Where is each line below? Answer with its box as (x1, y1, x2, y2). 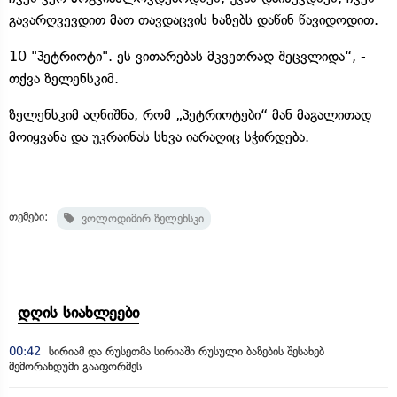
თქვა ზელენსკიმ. (9, 69, 119, 87)
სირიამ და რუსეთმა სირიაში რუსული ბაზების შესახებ (45, 344, 324, 358)
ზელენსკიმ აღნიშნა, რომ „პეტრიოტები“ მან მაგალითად (9, 105, 371, 123)
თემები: (9, 209, 48, 223)
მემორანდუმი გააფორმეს (9, 359, 142, 373)
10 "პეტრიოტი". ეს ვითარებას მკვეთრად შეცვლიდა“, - (9, 47, 366, 65)
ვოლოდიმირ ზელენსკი (74, 211, 204, 225)
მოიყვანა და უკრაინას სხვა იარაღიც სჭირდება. (9, 128, 309, 145)
